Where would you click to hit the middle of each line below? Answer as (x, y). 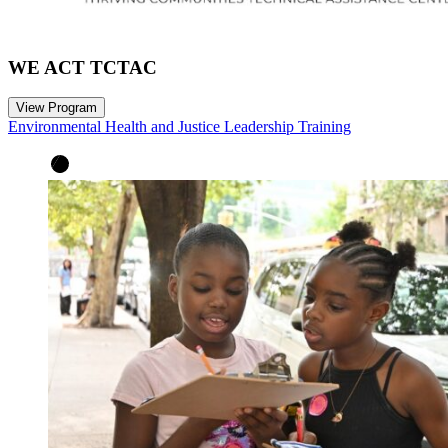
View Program (56, 108)
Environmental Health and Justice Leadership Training (179, 127)
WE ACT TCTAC (82, 67)
